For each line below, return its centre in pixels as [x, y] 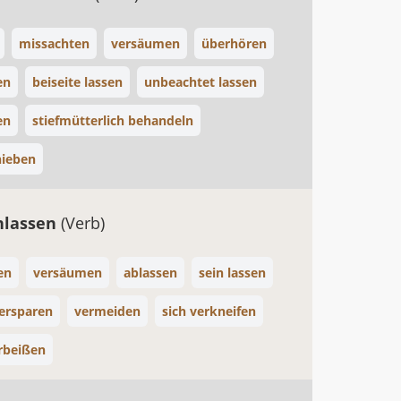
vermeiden [107, 311]
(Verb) [83, 223]
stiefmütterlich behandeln [113, 120]
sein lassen [232, 273]
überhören [234, 43]
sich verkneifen [209, 311]
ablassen [150, 273]
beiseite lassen [77, 82]
